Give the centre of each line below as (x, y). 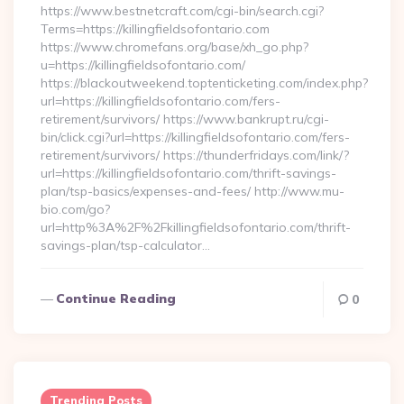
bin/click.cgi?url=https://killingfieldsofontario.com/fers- (195, 137)
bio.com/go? (75, 209)
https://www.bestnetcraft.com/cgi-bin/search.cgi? (182, 11)
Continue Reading (116, 298)
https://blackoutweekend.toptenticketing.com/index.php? (204, 83)
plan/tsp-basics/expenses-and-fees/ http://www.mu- (193, 191)
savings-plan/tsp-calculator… (125, 245)
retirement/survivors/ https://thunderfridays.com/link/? (195, 155)
